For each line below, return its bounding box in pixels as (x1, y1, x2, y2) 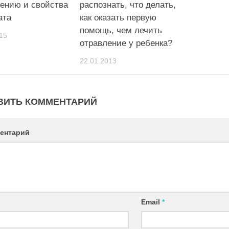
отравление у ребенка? (80, 38, 173, 48)
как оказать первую (80, 12, 157, 22)
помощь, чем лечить (80, 25, 163, 35)
